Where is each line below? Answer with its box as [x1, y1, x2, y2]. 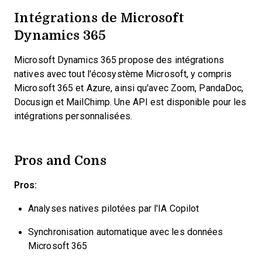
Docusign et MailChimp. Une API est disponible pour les [14, 97, 247, 107]
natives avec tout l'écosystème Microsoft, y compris [14, 69, 232, 79]
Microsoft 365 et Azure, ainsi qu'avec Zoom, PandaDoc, [14, 83, 244, 93]
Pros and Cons [14, 150, 106, 170]
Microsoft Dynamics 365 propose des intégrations [14, 55, 224, 65]
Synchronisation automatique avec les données [28, 227, 223, 237]
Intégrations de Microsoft [14, 8, 184, 27]
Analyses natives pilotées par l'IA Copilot [28, 204, 199, 213]
